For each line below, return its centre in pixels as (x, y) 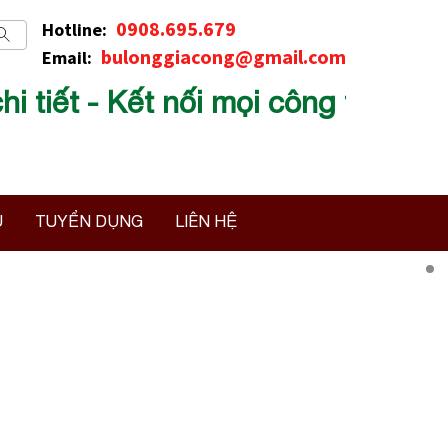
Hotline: (76, 29)
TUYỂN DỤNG (88, 220)
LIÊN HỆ (205, 220)
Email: (69, 57)
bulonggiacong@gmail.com (223, 56)
